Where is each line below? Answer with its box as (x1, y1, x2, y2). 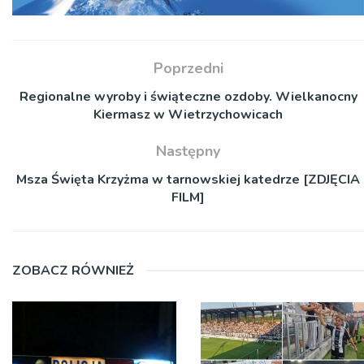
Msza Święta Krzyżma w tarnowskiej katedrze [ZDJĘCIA (16, 170, 360, 188)
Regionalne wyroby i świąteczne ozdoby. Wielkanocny (19, 87, 357, 106)
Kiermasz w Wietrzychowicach (93, 105, 283, 123)
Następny (156, 141, 220, 161)
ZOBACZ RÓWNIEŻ (12, 261, 134, 279)
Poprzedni (153, 58, 223, 78)
